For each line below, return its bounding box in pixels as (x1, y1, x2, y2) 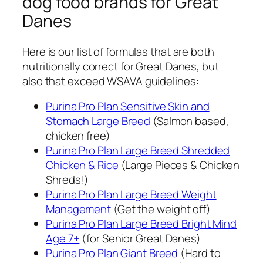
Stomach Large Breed (46, 113, 151, 129)
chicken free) (46, 128, 110, 144)
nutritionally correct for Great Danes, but (22, 58, 219, 74)
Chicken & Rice (46, 157, 119, 173)
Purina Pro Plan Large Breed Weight (46, 187, 217, 203)
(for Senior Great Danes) (79, 231, 201, 247)
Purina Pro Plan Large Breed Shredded (46, 143, 230, 159)
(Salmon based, (150, 113, 229, 129)
